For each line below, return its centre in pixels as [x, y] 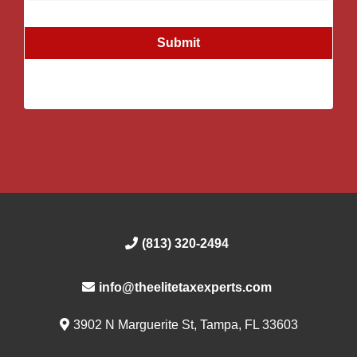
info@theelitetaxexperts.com [185, 287]
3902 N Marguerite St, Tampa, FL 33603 [185, 325]
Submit [178, 43]
